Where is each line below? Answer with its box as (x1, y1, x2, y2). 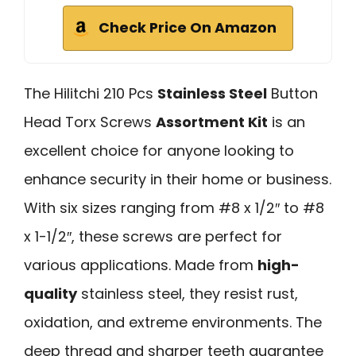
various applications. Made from (24, 255, 257, 276)
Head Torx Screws (24, 112, 156, 133)
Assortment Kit (156, 112, 268, 133)
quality (24, 284, 77, 304)
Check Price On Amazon (99, 18, 277, 38)
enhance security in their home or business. (24, 169, 331, 190)
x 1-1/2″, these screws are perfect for (24, 226, 282, 247)
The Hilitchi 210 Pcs (24, 83, 157, 104)
